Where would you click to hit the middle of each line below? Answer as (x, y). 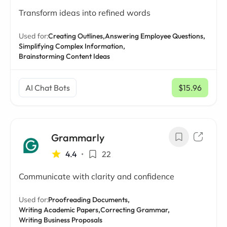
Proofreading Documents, (89, 200)
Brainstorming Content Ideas (64, 56)
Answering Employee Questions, (155, 36)
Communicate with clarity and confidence (97, 176)
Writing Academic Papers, (60, 210)
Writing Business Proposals (61, 220)
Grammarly (78, 138)
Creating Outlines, (77, 36)
